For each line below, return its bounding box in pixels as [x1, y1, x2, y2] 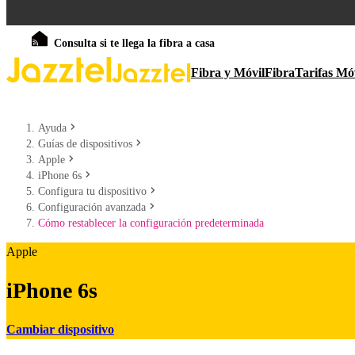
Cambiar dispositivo [6, 322, 114, 336]
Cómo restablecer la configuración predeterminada [38, 217, 264, 229]
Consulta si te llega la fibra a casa [54, 37, 215, 49]
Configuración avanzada [38, 201, 146, 213]
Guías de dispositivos [38, 138, 132, 150]
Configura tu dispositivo [38, 185, 147, 197]
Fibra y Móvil [191, 66, 265, 79]
